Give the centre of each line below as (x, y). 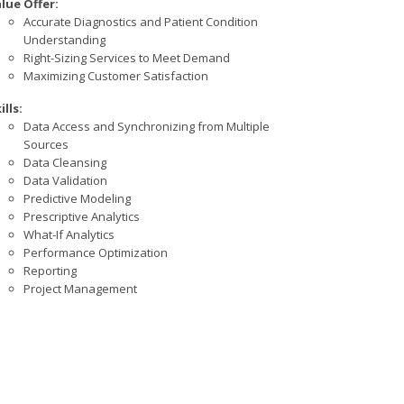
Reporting (50, 271)
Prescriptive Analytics (82, 217)
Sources (46, 145)
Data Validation (65, 181)
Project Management (80, 289)
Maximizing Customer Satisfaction (116, 75)
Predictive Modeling (77, 199)
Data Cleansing (65, 163)
